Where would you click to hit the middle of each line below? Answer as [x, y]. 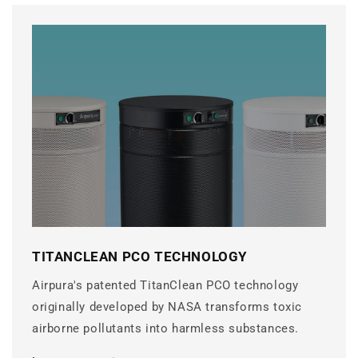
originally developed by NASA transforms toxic [167, 306]
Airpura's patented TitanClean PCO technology [165, 285]
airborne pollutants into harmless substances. [166, 328]
